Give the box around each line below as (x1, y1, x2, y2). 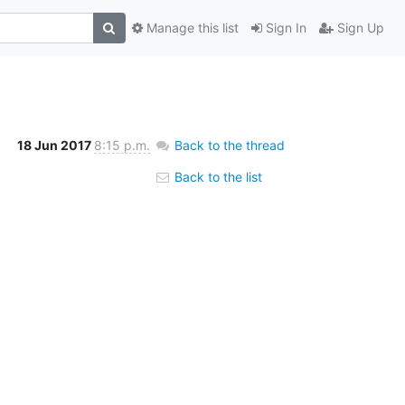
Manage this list (142, 20, 239, 36)
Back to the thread (174, 137, 285, 153)
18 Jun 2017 (16, 137, 94, 153)
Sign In (261, 20, 306, 36)
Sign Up (333, 20, 384, 36)
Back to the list (170, 168, 262, 184)
